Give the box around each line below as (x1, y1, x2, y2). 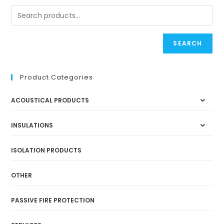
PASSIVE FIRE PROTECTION (11, 196, 95, 205)
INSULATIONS (11, 121, 53, 130)
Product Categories (20, 72, 93, 82)
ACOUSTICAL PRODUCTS (11, 96, 89, 105)
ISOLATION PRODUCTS (11, 146, 82, 155)
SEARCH (173, 39, 202, 48)
